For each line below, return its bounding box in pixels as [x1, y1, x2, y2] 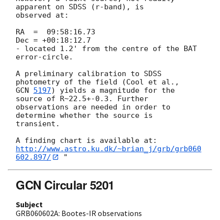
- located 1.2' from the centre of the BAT [16, 44, 197, 53]
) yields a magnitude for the [51, 85, 175, 95]
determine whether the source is [16, 110, 153, 120]
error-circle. [16, 52, 73, 61]
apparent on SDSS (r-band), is [16, 2, 144, 11]
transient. [16, 119, 60, 128]
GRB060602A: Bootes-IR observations [16, 208, 142, 219]
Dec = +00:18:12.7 [16, 35, 91, 45]
